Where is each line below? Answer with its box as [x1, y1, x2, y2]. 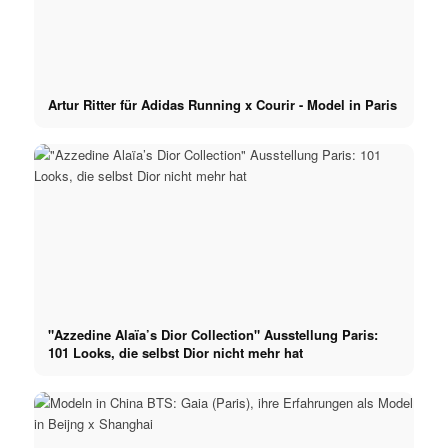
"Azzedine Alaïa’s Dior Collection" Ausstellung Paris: [47, 324, 378, 344]
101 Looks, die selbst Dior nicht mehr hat [47, 342, 303, 362]
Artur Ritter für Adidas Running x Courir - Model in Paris [47, 95, 397, 115]
